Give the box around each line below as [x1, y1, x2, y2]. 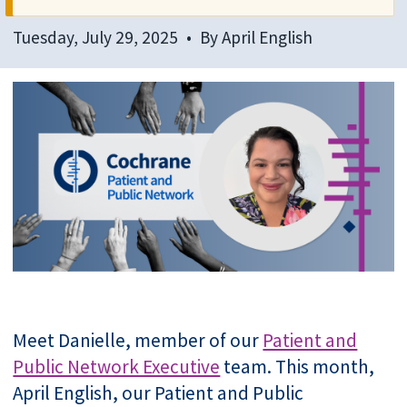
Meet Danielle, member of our [13, 327, 263, 352]
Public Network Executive [13, 353, 221, 379]
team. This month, [220, 353, 375, 379]
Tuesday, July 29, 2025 [13, 26, 179, 48]
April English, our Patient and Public [13, 380, 304, 405]
